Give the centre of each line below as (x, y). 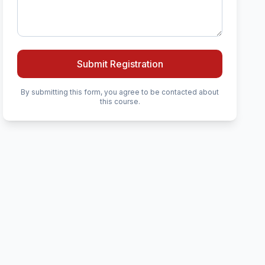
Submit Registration (120, 64)
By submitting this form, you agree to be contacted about (120, 92)
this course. (120, 101)
